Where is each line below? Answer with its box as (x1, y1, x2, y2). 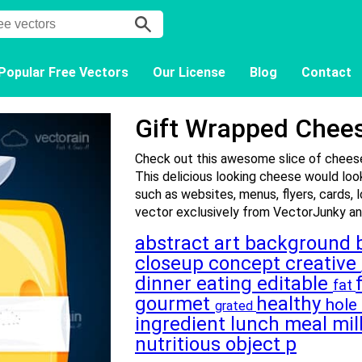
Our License (153, 65, 225, 80)
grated (215, 298, 256, 314)
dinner (135, 272, 196, 295)
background (245, 232, 356, 255)
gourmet (135, 293, 215, 315)
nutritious (135, 333, 225, 356)
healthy (256, 293, 326, 315)
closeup (135, 252, 208, 275)
